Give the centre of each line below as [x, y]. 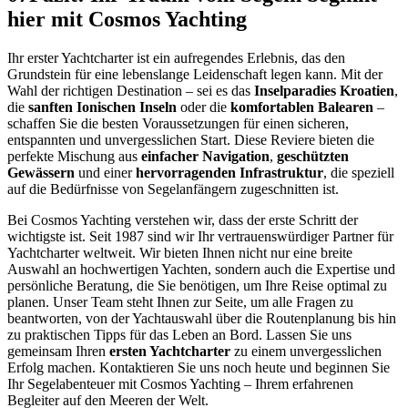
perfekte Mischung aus [74, 156]
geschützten [313, 156]
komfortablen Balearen [302, 107]
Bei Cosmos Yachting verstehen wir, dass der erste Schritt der [183, 219]
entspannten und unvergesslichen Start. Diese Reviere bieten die [191, 139]
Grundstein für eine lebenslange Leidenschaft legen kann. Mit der [195, 74]
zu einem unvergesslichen [306, 351]
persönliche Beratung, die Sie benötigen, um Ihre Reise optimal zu [197, 285]
